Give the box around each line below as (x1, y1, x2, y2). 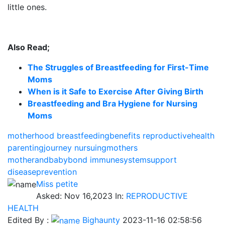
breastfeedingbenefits (57, 130, 140, 141)
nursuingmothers (74, 142, 138, 153)
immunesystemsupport (90, 154, 177, 165)
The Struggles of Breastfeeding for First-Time (28, 62, 209, 72)
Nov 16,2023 (64, 190, 113, 201)
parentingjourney (8, 142, 72, 153)
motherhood (8, 130, 54, 141)
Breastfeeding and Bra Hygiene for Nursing (28, 98, 197, 108)
